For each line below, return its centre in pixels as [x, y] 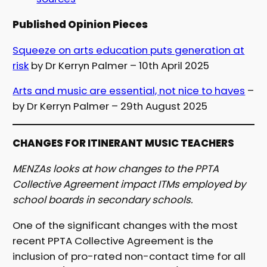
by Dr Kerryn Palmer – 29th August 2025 [110, 106]
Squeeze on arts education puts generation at [129, 50]
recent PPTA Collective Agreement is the [113, 240]
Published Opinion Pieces [80, 24]
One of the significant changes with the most [125, 225]
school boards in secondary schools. [103, 199]
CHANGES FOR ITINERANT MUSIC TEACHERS [124, 143]
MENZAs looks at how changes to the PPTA [116, 168]
